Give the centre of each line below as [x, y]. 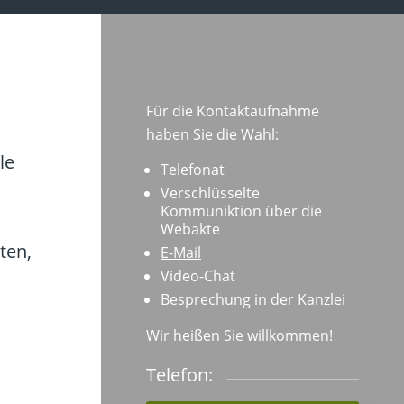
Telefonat [193, 170]
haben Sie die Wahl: [212, 134]
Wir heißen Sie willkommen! [239, 335]
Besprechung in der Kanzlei [253, 300]
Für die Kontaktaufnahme [233, 110]
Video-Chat [198, 276]
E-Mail [181, 253]
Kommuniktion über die [241, 211]
